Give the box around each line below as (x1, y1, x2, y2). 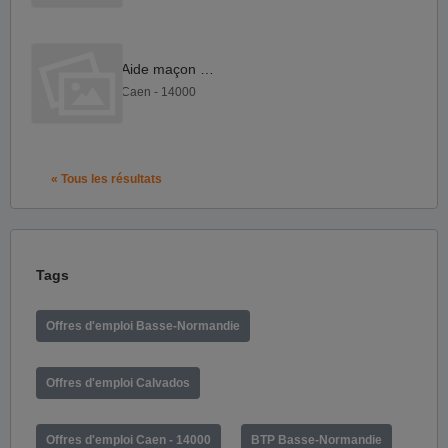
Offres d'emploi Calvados (46, 375, 190, 390)
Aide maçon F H (200, 61, 214, 78)
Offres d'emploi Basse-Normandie (46, 318, 240, 333)
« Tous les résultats (51, 171, 162, 186)
